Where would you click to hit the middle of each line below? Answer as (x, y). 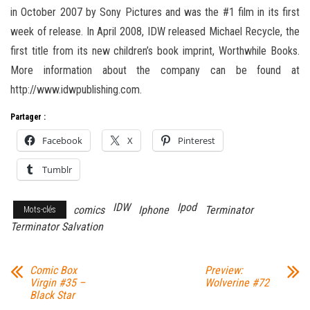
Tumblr (57, 169)
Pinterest (197, 140)
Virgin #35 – (57, 282)
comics (89, 210)
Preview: (224, 270)
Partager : (28, 117)
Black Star (52, 295)
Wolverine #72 (237, 282)
